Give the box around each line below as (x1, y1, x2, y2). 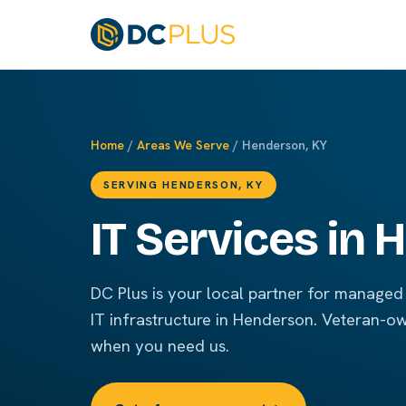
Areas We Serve (137, 137, 229, 153)
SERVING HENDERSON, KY (103, 178, 264, 192)
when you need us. (91, 334, 229, 357)
